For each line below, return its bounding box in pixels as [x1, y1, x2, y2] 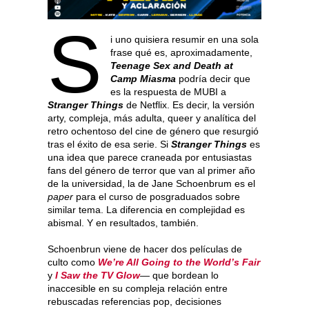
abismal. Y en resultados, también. [48, 217, 199, 228]
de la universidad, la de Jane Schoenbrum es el [48, 177, 255, 189]
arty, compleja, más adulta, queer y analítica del [48, 112, 256, 123]
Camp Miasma [110, 72, 176, 84]
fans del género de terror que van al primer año [48, 164, 255, 176]
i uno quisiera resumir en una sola [110, 33, 259, 45]
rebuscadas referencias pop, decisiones [48, 295, 221, 307]
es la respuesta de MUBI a [110, 86, 226, 97]
